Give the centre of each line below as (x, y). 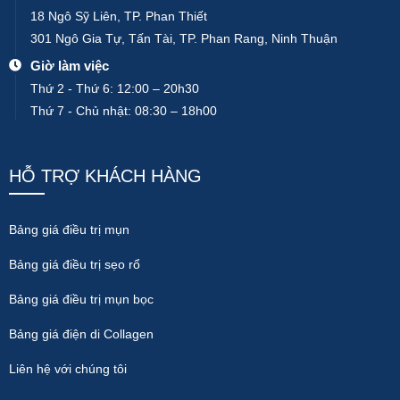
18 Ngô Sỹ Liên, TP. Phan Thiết (119, 16)
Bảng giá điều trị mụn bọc (81, 299)
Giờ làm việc (70, 65)
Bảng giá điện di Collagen (81, 333)
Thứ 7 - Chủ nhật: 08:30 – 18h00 (124, 110)
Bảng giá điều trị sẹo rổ (75, 264)
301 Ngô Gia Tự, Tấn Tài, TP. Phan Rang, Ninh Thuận (184, 38)
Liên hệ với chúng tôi (68, 368)
